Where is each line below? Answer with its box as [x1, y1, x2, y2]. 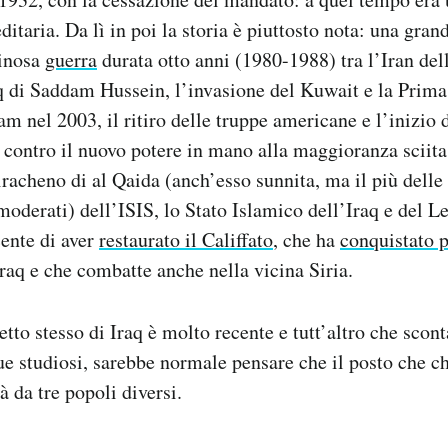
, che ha [273, 225, 340, 253]
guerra [45, 45, 97, 73]
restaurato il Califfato [99, 225, 273, 253]
